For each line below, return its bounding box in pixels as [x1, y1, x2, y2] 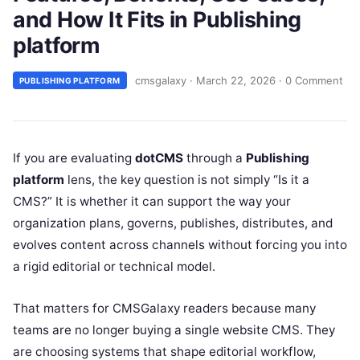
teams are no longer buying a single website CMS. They [13, 322, 335, 337]
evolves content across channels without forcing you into [13, 237, 347, 252]
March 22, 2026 [195, 73, 276, 87]
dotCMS [135, 150, 183, 166]
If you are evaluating [13, 150, 135, 166]
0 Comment [284, 73, 343, 87]
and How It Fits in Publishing [13, 6, 302, 32]
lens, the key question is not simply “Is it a [64, 172, 309, 187]
